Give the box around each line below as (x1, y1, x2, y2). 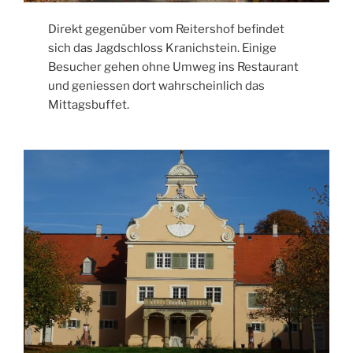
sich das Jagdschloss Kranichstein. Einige (48, 41, 277, 56)
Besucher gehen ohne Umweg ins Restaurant (48, 60, 299, 75)
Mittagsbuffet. (48, 98, 130, 113)
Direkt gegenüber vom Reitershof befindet (48, 22, 285, 37)
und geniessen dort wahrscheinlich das (48, 79, 266, 94)
